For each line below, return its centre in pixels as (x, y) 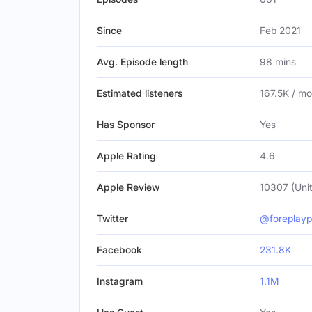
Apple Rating (126, 156)
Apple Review (128, 187)
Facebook (119, 250)
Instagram (120, 281)
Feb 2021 (280, 30)
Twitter (112, 218)
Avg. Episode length (142, 62)
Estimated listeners (140, 93)
